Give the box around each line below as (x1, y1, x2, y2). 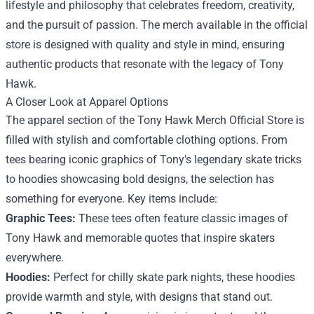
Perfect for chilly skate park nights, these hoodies (50, 270, 295, 284)
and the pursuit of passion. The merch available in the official (6, 18, 308, 32)
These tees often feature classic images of (76, 211, 288, 225)
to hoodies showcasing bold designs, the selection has (6, 172, 274, 186)
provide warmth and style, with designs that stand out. (6, 289, 273, 303)
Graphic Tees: (6, 211, 76, 225)
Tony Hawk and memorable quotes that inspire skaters (6, 231, 275, 245)
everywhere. (6, 250, 64, 264)
